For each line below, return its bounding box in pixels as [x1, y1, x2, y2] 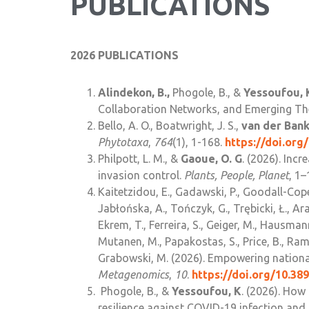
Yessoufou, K [172, 285, 241, 298]
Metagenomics [98, 268, 169, 281]
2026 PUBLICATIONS [70, 49, 179, 62]
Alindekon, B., [98, 86, 170, 99]
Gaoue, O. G [181, 152, 242, 166]
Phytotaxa [98, 136, 148, 149]
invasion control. [98, 169, 184, 182]
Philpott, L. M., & [98, 152, 181, 166]
